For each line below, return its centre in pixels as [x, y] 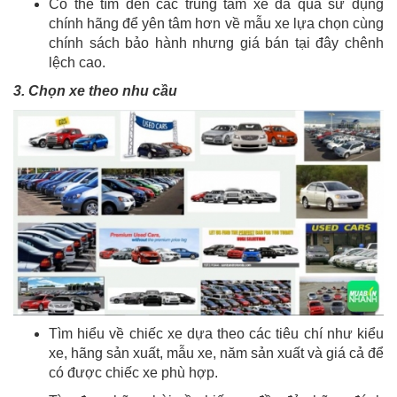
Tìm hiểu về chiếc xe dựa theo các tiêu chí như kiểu [216, 333]
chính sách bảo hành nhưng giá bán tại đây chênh [216, 43]
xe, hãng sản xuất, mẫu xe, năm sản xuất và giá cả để [216, 353]
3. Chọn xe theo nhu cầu [95, 91]
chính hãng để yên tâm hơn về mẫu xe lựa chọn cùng [216, 24]
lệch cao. [77, 63]
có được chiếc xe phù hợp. [133, 372]
